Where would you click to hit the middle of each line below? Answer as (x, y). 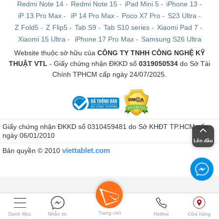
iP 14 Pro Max (93, 16)
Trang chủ (109, 213)
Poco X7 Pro (141, 16)
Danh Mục (20, 214)
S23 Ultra (182, 16)
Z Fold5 (27, 28)
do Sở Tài (194, 64)
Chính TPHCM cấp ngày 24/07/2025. (109, 75)
